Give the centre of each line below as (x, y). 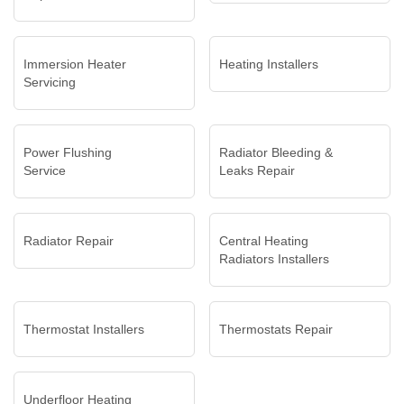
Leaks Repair (257, 170)
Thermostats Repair (276, 329)
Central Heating (264, 241)
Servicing (50, 82)
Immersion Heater (75, 64)
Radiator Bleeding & (276, 152)
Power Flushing (68, 152)
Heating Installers (269, 64)
